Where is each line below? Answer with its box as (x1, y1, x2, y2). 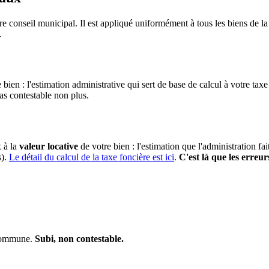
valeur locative (19, 141, 78, 152)
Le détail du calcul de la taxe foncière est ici (9, 152, 174, 163)
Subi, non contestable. (35, 234, 124, 244)
